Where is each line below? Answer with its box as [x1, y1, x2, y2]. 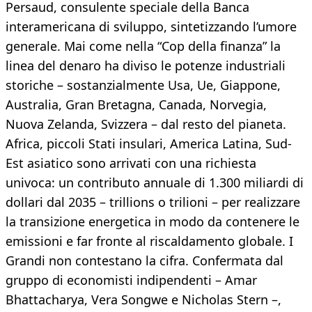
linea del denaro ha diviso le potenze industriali [6, 57, 286, 75]
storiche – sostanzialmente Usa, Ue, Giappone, [6, 77, 281, 94]
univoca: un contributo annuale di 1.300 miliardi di [6, 174, 304, 192]
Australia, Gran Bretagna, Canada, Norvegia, [6, 96, 267, 114]
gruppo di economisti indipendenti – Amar [6, 272, 257, 289]
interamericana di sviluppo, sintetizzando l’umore [6, 18, 297, 36]
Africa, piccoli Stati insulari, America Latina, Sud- [6, 135, 292, 153]
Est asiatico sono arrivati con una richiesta [6, 155, 256, 172]
